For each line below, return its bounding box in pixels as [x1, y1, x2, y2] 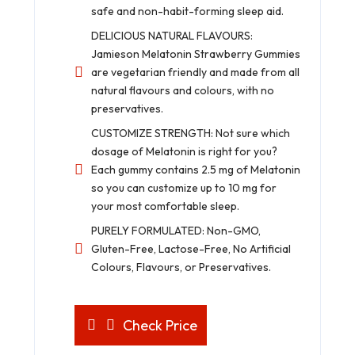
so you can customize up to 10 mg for [91, 180, 277, 195]
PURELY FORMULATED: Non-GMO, [91, 223, 261, 238]
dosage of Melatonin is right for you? [91, 143, 277, 158]
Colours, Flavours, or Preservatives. [91, 259, 271, 274]
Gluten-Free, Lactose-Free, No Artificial [91, 241, 291, 256]
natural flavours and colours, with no [91, 82, 274, 97]
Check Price [123, 315, 197, 334]
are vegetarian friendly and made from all [91, 64, 300, 79]
